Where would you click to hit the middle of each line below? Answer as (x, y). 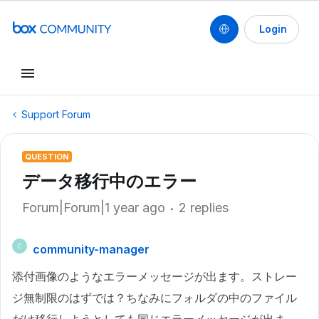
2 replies (204, 208)
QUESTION (47, 157)
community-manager (91, 249)
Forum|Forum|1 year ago (94, 208)
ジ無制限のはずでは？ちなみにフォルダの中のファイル (155, 298)
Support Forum (56, 114)
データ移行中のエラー (109, 181)
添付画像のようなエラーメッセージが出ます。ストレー (155, 276)
